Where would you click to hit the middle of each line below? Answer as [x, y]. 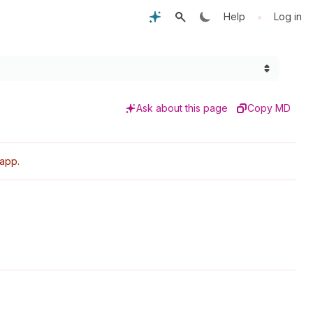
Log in [288, 16]
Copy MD [269, 108]
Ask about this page [182, 108]
